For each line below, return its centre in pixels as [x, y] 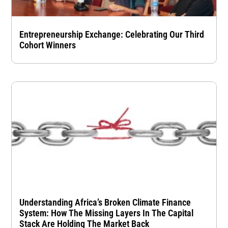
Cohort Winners [48, 45]
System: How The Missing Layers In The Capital [107, 213]
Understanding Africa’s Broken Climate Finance [105, 202]
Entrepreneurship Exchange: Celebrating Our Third [112, 34]
